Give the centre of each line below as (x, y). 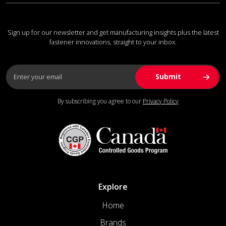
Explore (113, 186)
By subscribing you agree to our (100, 101)
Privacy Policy (161, 101)
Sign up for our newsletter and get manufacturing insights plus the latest (113, 32)
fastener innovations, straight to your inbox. (113, 42)
